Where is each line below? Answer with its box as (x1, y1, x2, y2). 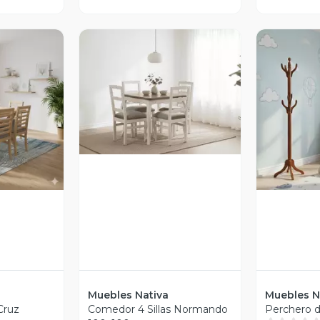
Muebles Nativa (88, 289, 169, 302)
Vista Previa (136, 96, 198, 110)
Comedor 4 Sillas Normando (88, 303, 229, 316)
